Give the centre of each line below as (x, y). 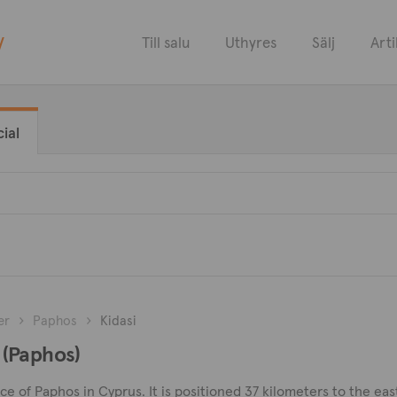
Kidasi (118, 320)
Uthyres (251, 42)
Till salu (166, 42)
